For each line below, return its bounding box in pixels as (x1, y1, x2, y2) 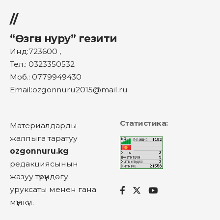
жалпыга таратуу (10, 133, 78, 143)
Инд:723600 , (10, 46, 61, 56)
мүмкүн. (10, 197, 34, 207)
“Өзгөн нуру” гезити (10, 32, 117, 45)
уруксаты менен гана (10, 184, 96, 194)
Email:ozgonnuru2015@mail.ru (10, 84, 128, 94)
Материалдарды (10, 120, 77, 130)
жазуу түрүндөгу (10, 171, 68, 181)
